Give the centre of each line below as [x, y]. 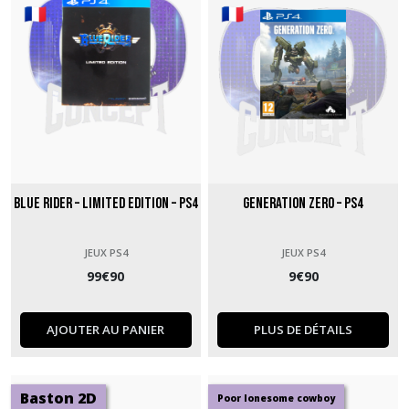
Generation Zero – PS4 [304, 203]
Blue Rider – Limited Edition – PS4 [105, 203]
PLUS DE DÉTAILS [304, 329]
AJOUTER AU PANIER [106, 329]
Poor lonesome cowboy [277, 398]
